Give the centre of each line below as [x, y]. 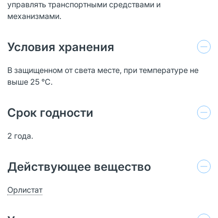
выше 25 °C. [30, 82]
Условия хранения [61, 47]
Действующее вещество [79, 166]
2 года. [20, 136]
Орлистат [25, 190]
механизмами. [34, 16]
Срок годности [50, 112]
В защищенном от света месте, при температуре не [103, 70]
